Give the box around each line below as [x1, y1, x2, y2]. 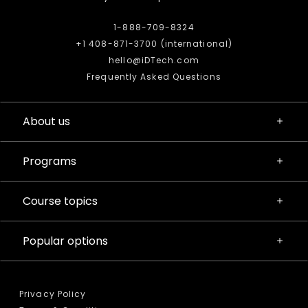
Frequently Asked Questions [87, 71, 221, 83]
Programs [23, 153, 76, 170]
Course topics [23, 193, 98, 210]
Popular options [23, 233, 108, 250]
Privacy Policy [19, 288, 87, 300]
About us [23, 113, 70, 130]
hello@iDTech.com [109, 54, 199, 67]
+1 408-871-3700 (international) [75, 38, 233, 50]
